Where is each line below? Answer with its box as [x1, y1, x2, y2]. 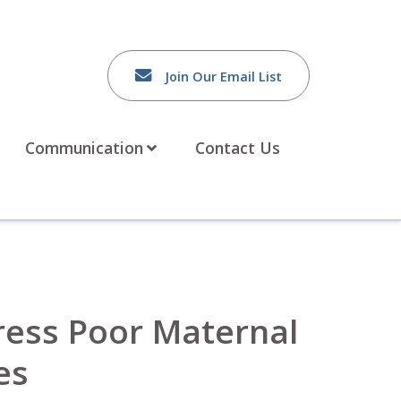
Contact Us [194, 137, 280, 158]
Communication [24, 137, 143, 158]
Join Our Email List [165, 68, 282, 85]
